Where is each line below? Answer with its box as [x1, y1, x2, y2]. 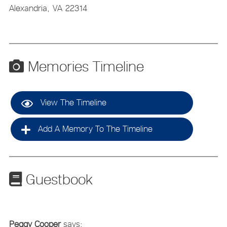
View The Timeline [37, 97, 106, 107]
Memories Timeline [23, 57, 144, 75]
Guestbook [21, 170, 93, 188]
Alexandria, [9, 3, 50, 14]
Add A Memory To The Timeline [35, 123, 153, 134]
